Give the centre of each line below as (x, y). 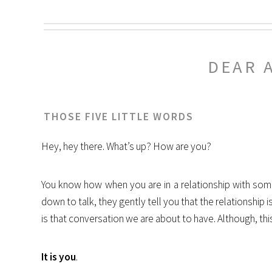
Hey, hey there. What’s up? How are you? (126, 147)
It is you (59, 257)
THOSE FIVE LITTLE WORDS (119, 116)
